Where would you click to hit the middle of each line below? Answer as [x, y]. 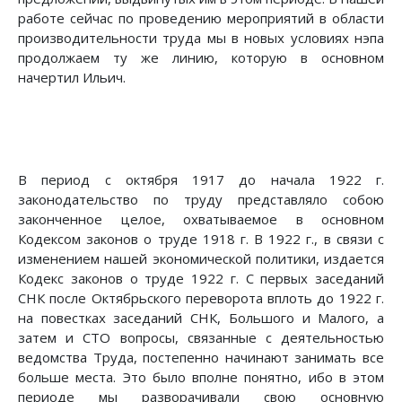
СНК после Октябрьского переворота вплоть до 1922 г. [201, 298]
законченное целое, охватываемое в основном [201, 219]
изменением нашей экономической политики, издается [201, 259]
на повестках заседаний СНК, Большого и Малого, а [201, 318]
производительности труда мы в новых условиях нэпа [201, 38]
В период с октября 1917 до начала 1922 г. [201, 180]
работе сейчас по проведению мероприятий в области [201, 18]
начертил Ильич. [72, 78]
